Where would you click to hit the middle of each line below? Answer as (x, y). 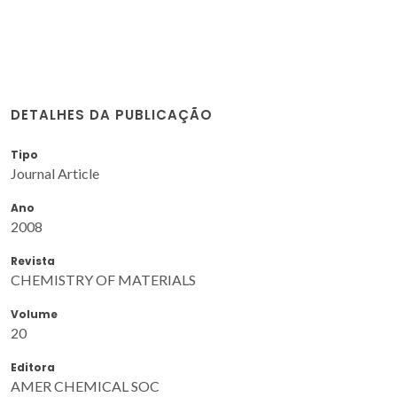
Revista (33, 261)
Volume (34, 314)
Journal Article (55, 173)
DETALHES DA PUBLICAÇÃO (112, 114)
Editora (33, 367)
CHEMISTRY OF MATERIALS (103, 279)
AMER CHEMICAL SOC (85, 385)
